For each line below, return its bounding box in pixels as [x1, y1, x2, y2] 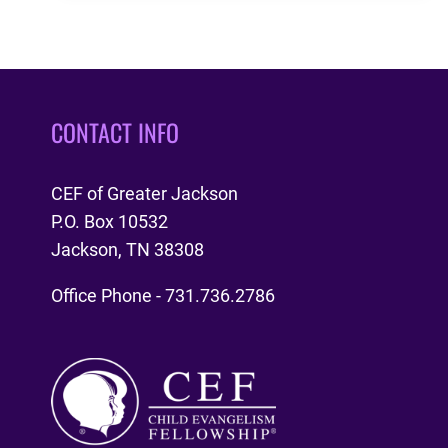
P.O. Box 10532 [51, 211, 168, 232]
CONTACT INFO [51, 114, 179, 150]
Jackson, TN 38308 [51, 239, 204, 260]
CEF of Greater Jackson [51, 183, 238, 204]
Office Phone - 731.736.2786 [51, 285, 275, 306]
